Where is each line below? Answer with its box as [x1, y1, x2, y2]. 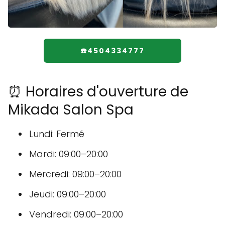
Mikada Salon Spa [8, 100, 134, 120]
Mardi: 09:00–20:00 [29, 148, 108, 160]
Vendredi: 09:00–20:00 [29, 208, 123, 220]
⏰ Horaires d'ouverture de [8, 82, 188, 101]
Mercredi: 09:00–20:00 [29, 168, 122, 180]
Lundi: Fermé [29, 128, 84, 140]
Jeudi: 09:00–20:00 [29, 188, 106, 200]
